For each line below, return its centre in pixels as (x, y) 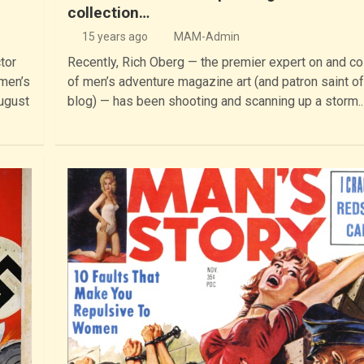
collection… (108, 13)
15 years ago (115, 37)
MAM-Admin (207, 37)
